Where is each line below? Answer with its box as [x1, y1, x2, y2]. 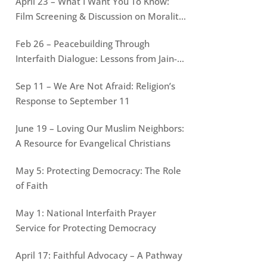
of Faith [15, 179, 48, 191]
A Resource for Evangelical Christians [15, 136, 170, 149]
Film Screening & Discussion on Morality [15, 10, 184, 22]
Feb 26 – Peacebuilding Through [15, 37, 150, 49]
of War [15, 24, 44, 37]
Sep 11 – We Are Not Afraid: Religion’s [15, 79, 175, 92]
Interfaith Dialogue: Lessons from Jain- [15, 52, 177, 64]
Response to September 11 [15, 94, 130, 107]
